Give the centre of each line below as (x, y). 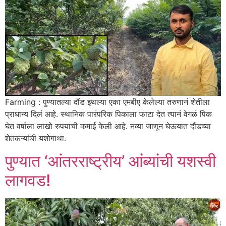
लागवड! (28, 180)
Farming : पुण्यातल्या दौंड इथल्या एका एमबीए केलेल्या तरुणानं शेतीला (107, 102)
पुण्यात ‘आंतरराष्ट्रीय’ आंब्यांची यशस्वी (110, 161)
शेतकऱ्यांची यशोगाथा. (36, 138)
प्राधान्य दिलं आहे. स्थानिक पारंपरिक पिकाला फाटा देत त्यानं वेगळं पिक (108, 114)
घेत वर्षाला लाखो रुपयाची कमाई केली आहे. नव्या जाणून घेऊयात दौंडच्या (108, 126)
